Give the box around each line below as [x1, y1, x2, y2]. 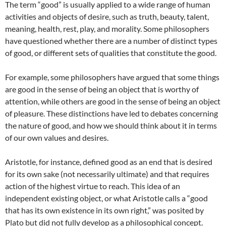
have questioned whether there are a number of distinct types [5, 36, 217, 45]
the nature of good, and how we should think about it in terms [5, 121, 217, 130]
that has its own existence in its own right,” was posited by [5, 205, 204, 215]
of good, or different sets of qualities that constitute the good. [5, 48, 216, 58]
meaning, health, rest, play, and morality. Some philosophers [5, 24, 209, 33]
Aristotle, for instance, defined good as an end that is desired [5, 157, 212, 166]
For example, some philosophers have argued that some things [5, 72, 219, 82]
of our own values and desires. [5, 133, 108, 142]
